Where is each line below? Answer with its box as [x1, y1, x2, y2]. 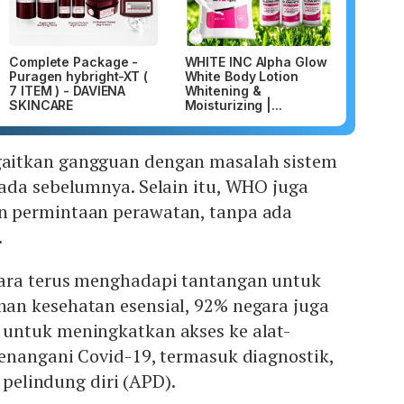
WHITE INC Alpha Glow [184, 54, 327, 70]
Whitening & [184, 83, 262, 99]
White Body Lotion [184, 69, 298, 85]
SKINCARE [9, 97, 74, 114]
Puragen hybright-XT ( [9, 69, 148, 85]
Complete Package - [9, 54, 139, 70]
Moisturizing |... [184, 97, 282, 114]
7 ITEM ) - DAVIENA [9, 83, 126, 99]
